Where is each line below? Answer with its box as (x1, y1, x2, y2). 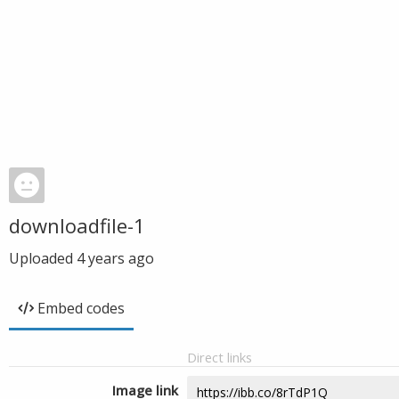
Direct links (187, 348, 252, 366)
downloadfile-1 (9, 212, 145, 239)
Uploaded (9, 248, 77, 268)
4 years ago (77, 248, 154, 268)
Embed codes (37, 298, 125, 318)
